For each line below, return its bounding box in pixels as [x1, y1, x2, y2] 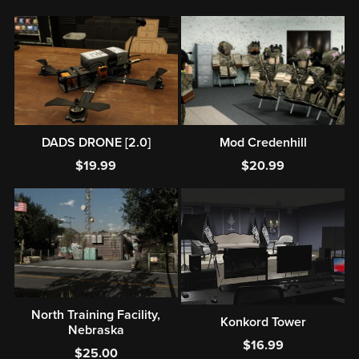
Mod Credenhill [219, 135, 307, 151]
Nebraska [67, 321, 124, 338]
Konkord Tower [220, 314, 306, 331]
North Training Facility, [31, 306, 161, 323]
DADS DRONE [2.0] [41, 135, 151, 151]
